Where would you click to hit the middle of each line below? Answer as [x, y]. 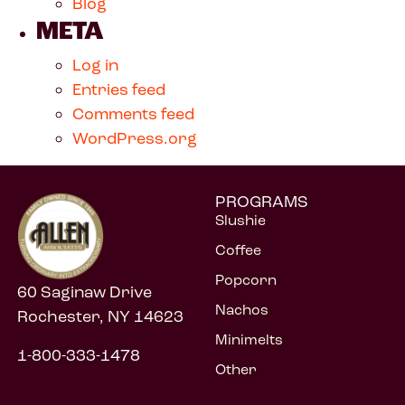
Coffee [239, 250]
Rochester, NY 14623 [100, 316]
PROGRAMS [262, 202]
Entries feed [119, 89]
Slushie [241, 221]
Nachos [242, 310]
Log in [95, 65]
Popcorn [246, 280]
